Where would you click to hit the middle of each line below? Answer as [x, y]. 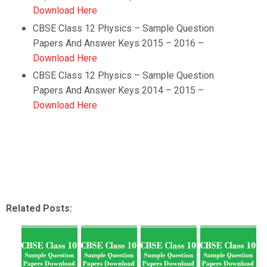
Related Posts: [39, 208]
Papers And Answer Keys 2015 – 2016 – [118, 43]
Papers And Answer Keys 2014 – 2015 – [118, 90]
